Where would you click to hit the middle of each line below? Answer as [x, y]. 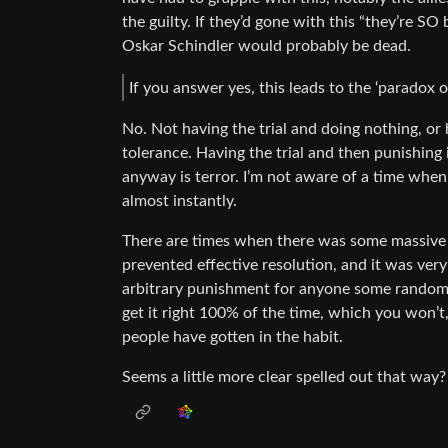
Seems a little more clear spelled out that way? [284, 377]
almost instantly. [179, 201]
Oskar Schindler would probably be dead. [266, 45]
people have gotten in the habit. [232, 337]
